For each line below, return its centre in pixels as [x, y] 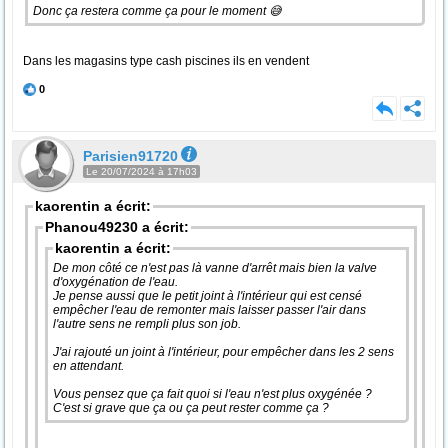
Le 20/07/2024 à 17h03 [141, 171]
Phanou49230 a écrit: [117, 227]
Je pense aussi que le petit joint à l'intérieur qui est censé [207, 296]
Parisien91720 [130, 156]
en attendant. [90, 366]
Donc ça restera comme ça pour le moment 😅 [157, 11]
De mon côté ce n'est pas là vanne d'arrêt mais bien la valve [215, 268]
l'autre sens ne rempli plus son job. [148, 324]
